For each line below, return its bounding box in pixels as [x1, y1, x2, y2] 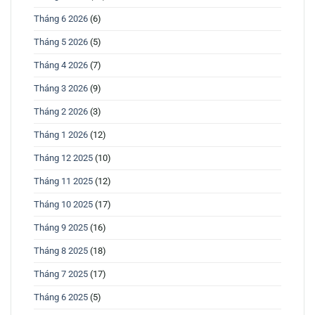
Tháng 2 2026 [34, 106, 88, 117]
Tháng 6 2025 [34, 292, 88, 303]
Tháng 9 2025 [34, 222, 88, 233]
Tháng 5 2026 [34, 37, 88, 48]
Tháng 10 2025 [34, 199, 93, 210]
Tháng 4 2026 [34, 60, 88, 71]
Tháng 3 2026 [34, 83, 88, 94]
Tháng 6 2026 [34, 13, 88, 25]
